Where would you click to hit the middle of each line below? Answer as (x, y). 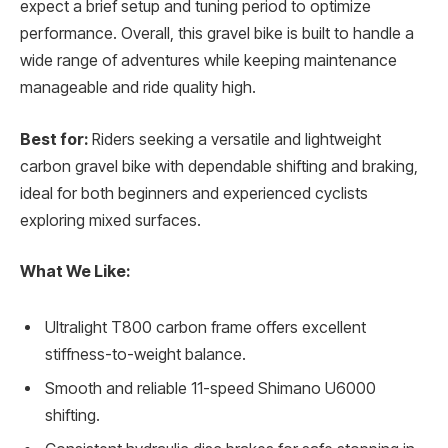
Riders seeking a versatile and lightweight (234, 139)
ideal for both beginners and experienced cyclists (194, 193)
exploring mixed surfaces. (110, 220)
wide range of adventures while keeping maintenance (208, 61)
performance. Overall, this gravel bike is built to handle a (217, 34)
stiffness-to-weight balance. (145, 354)
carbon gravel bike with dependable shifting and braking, (219, 166)
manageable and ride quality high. (138, 88)
